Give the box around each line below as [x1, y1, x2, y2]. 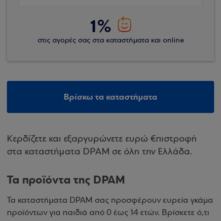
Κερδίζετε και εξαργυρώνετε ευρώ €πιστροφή [7, 134, 197, 144]
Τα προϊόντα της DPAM [7, 173, 125, 187]
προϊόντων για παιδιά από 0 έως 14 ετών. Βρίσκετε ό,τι [7, 208, 209, 218]
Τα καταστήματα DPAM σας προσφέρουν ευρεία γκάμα [7, 196, 213, 205]
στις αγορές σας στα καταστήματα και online [37, 37, 184, 44]
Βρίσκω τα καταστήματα [64, 91, 157, 103]
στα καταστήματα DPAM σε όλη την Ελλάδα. [7, 147, 192, 157]
